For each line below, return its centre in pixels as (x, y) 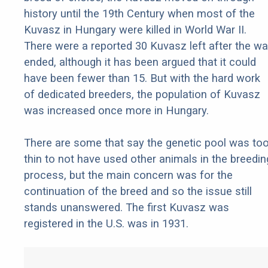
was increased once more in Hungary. (116, 111)
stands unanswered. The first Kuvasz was (127, 208)
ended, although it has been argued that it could (140, 62)
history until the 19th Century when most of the (139, 14)
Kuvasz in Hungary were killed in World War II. (135, 30)
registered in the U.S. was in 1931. (106, 224)
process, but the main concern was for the (128, 175)
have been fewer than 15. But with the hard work (142, 78)
